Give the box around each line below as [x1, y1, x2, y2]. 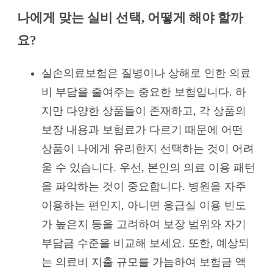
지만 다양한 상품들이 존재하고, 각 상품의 [41, 105, 246, 118]
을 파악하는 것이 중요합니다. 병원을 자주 [41, 180, 246, 193]
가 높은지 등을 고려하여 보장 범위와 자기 [41, 218, 246, 231]
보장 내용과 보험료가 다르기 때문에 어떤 [41, 124, 243, 136]
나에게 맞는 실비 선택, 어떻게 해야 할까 [17, 10, 243, 24]
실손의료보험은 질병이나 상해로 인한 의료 [41, 67, 251, 80]
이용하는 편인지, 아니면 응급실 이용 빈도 [41, 199, 246, 212]
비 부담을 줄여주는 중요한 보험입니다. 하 [41, 86, 246, 99]
